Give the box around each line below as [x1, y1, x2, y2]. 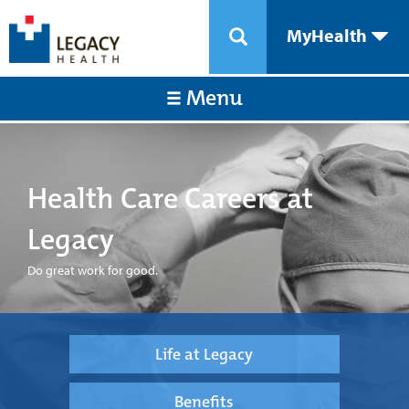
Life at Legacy [155, 343, 254, 365]
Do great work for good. [27, 262, 158, 278]
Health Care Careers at [27, 180, 313, 217]
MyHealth [287, 24, 371, 47]
